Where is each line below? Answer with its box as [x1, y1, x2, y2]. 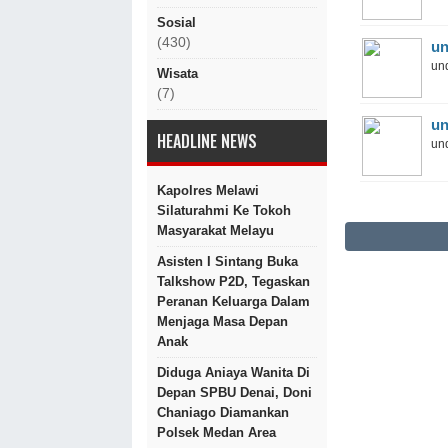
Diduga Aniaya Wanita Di [157, 365, 310, 380]
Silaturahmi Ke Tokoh [157, 203, 291, 218]
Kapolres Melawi [157, 183, 259, 198]
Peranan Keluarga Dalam [157, 294, 310, 309]
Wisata [157, 66, 198, 81]
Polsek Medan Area [157, 425, 276, 440]
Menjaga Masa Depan [157, 314, 288, 329]
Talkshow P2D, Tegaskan [157, 274, 310, 289]
